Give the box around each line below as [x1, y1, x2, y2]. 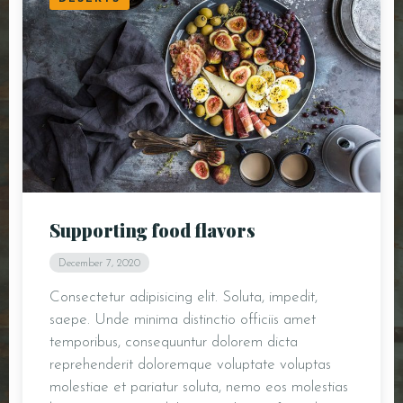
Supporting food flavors [49, 218, 255, 243]
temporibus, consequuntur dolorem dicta [49, 335, 298, 351]
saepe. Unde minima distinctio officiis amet [49, 312, 316, 328]
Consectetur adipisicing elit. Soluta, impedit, [49, 290, 318, 306]
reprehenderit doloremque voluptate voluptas [49, 357, 331, 373]
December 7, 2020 [58, 258, 140, 270]
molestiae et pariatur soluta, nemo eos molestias [49, 380, 348, 396]
